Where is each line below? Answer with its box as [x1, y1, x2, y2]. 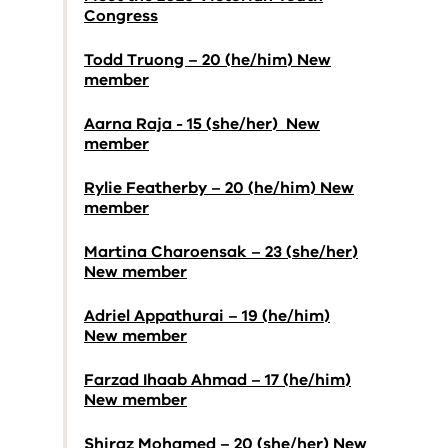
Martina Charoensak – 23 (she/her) [84, 241, 358, 263]
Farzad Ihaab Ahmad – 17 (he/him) [84, 369, 351, 391]
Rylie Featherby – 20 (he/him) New [84, 177, 354, 199]
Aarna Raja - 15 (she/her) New [84, 113, 320, 135]
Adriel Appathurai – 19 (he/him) [84, 305, 330, 327]
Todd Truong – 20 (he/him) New [84, 49, 331, 71]
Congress [84, 5, 158, 27]
